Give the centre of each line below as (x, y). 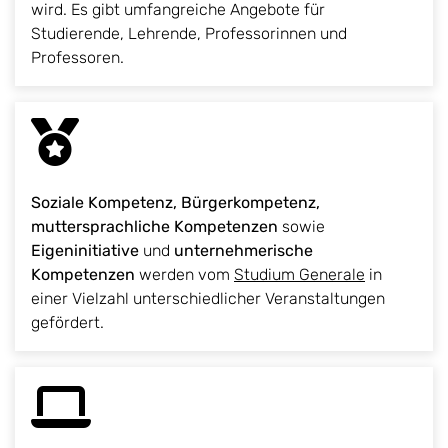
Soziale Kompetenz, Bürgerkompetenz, (175, 203)
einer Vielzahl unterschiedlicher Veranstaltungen (208, 299)
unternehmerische (243, 251)
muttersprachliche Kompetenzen (154, 227)
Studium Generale (299, 275)
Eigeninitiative (85, 251)
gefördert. (67, 323)
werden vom (184, 275)
